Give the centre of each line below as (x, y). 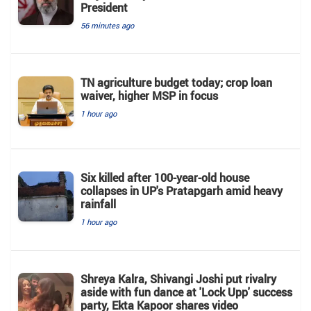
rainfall (98, 204)
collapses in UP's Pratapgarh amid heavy (182, 191)
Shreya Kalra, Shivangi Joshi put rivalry (178, 279)
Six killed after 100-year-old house (165, 178)
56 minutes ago (107, 26)
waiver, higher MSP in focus (149, 96)
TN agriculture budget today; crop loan (176, 83)
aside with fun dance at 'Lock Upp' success (186, 293)
